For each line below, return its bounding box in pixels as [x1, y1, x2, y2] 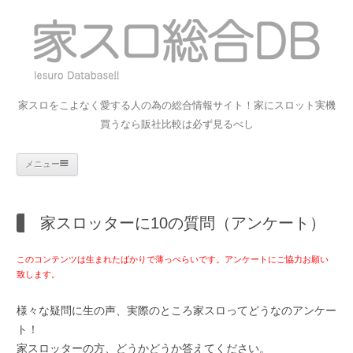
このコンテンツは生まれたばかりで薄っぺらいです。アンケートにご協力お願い [17, 255, 329, 264]
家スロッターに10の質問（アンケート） [40, 214, 325, 232]
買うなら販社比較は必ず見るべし [99, 118, 254, 130]
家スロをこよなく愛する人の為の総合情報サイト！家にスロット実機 [17, 99, 336, 111]
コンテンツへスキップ [78, 152, 188, 165]
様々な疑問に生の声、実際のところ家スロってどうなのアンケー [17, 304, 336, 317]
